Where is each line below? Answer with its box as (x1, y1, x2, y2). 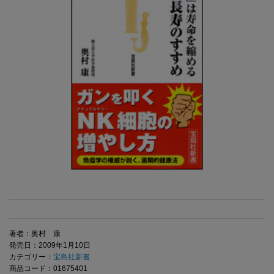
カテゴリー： (9, 253, 53, 262)
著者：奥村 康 (9, 229, 61, 239)
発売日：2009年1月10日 (9, 241, 91, 250)
